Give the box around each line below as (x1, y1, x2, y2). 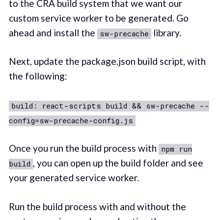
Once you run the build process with (8, 142, 159, 154)
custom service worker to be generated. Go (8, 12, 189, 24)
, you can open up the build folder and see (32, 157, 203, 169)
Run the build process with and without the (8, 200, 186, 212)
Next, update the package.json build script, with (8, 55, 206, 67)
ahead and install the (8, 27, 97, 38)
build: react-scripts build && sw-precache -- (11, 100, 209, 110)
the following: (8, 70, 67, 82)
